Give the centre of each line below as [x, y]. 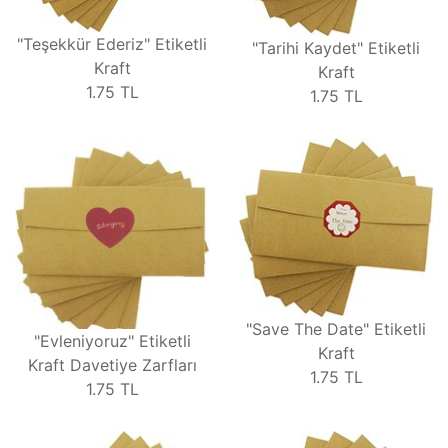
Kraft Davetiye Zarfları [112, 365]
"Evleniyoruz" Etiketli [112, 341]
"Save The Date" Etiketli [336, 328]
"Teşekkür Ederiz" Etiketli [112, 44]
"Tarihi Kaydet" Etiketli [336, 48]
